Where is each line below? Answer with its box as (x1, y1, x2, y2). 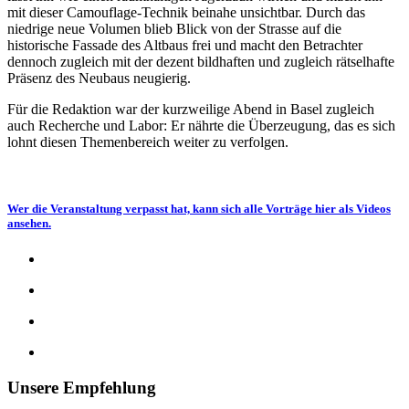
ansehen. (7, 215, 51, 230)
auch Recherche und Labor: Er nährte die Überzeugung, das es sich (7, 117, 395, 133)
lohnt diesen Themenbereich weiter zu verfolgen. (7, 133, 288, 150)
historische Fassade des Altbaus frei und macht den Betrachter (7, 37, 362, 53)
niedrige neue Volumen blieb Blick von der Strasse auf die (7, 20, 341, 37)
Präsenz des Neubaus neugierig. (7, 69, 191, 86)
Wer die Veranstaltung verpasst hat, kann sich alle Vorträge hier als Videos (7, 201, 391, 215)
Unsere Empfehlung (7, 377, 156, 397)
